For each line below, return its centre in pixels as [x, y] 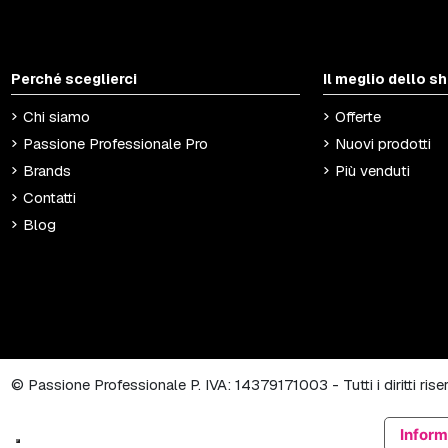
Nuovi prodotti [382, 144]
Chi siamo [57, 117]
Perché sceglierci [74, 78]
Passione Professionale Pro [116, 144]
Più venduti [372, 171]
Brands [47, 171]
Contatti [50, 198]
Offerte [357, 117]
